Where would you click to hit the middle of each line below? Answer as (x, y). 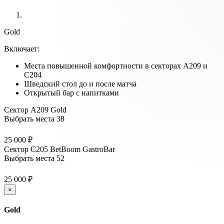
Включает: (22, 48)
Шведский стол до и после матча (80, 83)
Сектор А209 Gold (35, 109)
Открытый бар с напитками (71, 92)
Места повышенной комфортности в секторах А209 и (116, 65)
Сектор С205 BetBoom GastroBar (59, 149)
